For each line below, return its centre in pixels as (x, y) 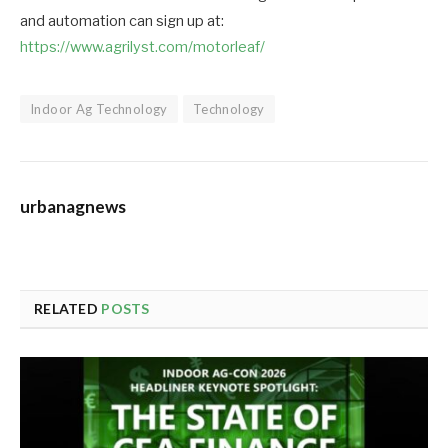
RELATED (68, 308)
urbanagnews (73, 206)
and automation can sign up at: (122, 20)
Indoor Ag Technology (99, 108)
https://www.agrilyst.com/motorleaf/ (142, 46)
